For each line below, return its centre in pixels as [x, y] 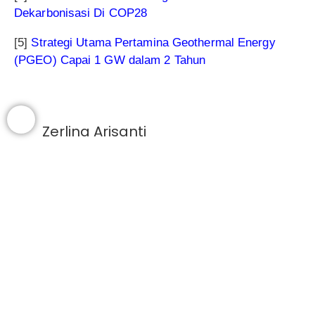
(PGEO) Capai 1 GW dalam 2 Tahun [110, 60]
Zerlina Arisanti [94, 131]
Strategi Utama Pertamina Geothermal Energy [153, 42]
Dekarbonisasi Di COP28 [81, 13]
